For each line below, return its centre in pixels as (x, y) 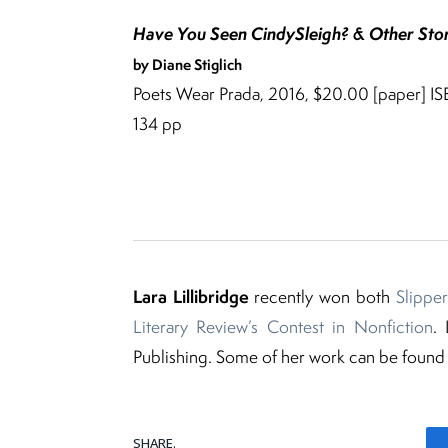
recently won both (322, 297)
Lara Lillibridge (191, 297)
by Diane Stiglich (187, 64)
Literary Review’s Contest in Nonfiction (283, 327)
